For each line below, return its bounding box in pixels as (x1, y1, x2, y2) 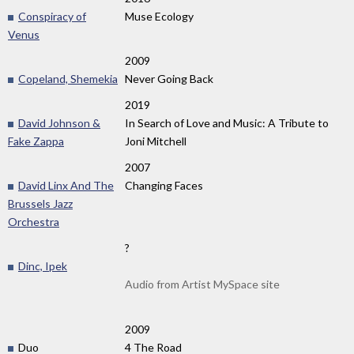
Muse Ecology (125, 9, 194, 24)
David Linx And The (18, 179, 114, 193)
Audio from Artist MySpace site (125, 277, 280, 292)
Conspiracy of (18, 9, 86, 24)
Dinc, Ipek (18, 259, 67, 273)
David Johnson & (18, 116, 100, 130)
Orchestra (8, 215, 59, 229)
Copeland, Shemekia (18, 72, 118, 86)
